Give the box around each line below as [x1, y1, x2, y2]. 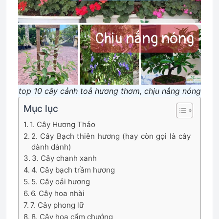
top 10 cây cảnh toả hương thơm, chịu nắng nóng [18, 86, 201, 96]
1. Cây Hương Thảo [30, 120, 96, 129]
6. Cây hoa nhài [31, 189, 85, 198]
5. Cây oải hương [31, 177, 90, 186]
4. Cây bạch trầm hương [31, 165, 115, 175]
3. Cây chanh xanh [32, 153, 97, 163]
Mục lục [23, 103, 58, 114]
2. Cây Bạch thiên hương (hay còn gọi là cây [31, 131, 191, 141]
